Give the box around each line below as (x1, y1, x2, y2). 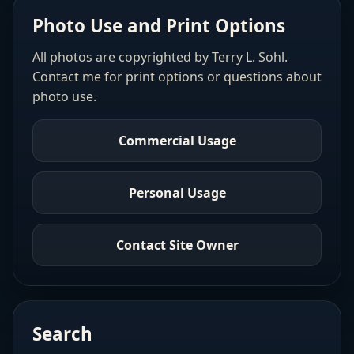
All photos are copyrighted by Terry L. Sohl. (32, 48, 288, 66)
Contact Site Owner (115, 235, 239, 254)
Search (32, 322, 92, 347)
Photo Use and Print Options (32, 13, 285, 39)
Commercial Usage (118, 131, 236, 149)
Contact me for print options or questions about (32, 68, 322, 86)
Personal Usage (128, 183, 226, 201)
